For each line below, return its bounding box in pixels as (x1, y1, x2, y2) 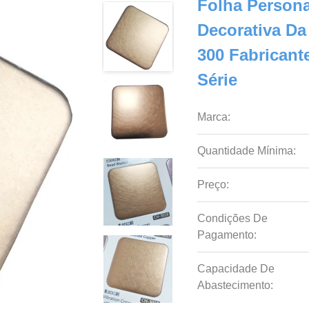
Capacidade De (197, 263, 275, 275)
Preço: (197, 179, 230, 190)
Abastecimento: (197, 279, 274, 291)
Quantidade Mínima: (197, 145, 297, 157)
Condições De (197, 212, 268, 224)
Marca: (197, 111, 231, 123)
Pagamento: (197, 229, 257, 241)
